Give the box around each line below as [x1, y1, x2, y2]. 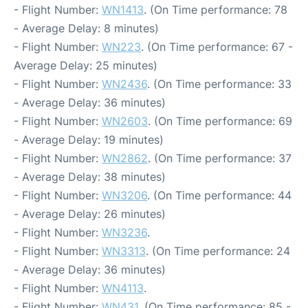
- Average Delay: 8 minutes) [14, 21, 159, 35]
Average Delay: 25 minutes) [14, 58, 157, 72]
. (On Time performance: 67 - [141, 39, 293, 54]
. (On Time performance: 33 [147, 76, 291, 91]
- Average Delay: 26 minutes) [14, 206, 166, 221]
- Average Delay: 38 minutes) [14, 169, 166, 184]
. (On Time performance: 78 [144, 2, 287, 16]
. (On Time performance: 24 [146, 243, 290, 258]
